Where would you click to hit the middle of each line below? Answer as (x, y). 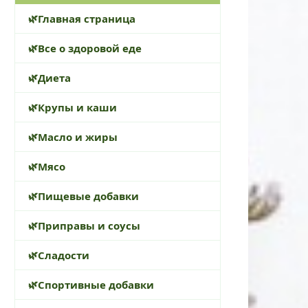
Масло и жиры (78, 136)
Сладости (64, 255)
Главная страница (87, 18)
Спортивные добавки (96, 284)
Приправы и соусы (89, 225)
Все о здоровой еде (90, 48)
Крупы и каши (77, 107)
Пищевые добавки (88, 196)
